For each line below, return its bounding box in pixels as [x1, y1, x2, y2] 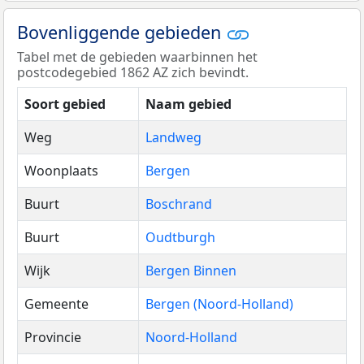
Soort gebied [24, 95, 106, 114]
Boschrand [145, 195, 212, 214]
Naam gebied [145, 95, 232, 114]
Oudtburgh [145, 228, 215, 247]
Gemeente [24, 295, 89, 314]
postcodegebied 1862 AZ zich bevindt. [17, 63, 249, 82]
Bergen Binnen [145, 262, 236, 280]
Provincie [24, 328, 81, 347]
